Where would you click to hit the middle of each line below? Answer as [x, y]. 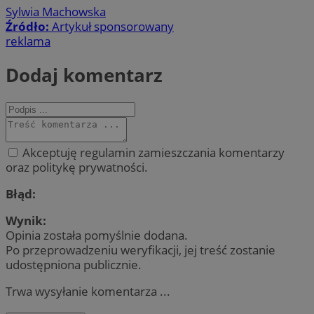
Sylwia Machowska [56, 12]
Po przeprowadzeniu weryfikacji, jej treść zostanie [141, 250]
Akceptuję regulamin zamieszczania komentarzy [152, 152]
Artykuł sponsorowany [113, 27]
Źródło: [29, 27]
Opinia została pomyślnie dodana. [97, 235]
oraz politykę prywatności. [77, 167]
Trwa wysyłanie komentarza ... [88, 292]
